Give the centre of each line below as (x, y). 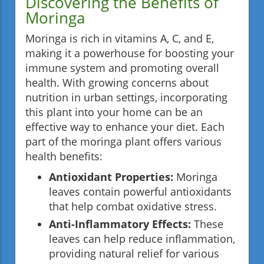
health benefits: (64, 156)
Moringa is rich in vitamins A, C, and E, (120, 38)
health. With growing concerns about (117, 82)
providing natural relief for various (134, 253)
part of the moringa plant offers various (123, 141)
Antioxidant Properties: (111, 176)
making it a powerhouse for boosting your (130, 53)
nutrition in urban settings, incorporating (126, 97)
